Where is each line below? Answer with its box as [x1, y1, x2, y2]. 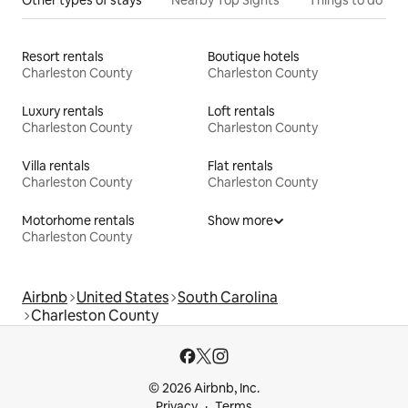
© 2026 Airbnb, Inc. [148, 380, 260, 396]
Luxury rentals [22, 102, 104, 119]
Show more [208, 211, 273, 229]
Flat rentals [208, 157, 273, 174]
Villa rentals [22, 157, 90, 174]
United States [76, 287, 168, 307]
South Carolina [178, 287, 278, 307]
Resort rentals [22, 47, 104, 65]
